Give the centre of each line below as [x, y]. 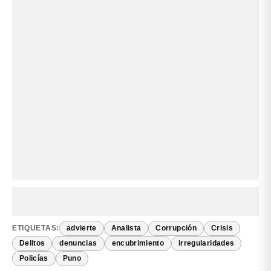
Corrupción [176, 228]
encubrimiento [138, 243]
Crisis [222, 228]
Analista [126, 228]
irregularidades [207, 243]
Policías [34, 259]
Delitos [32, 243]
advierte [81, 228]
